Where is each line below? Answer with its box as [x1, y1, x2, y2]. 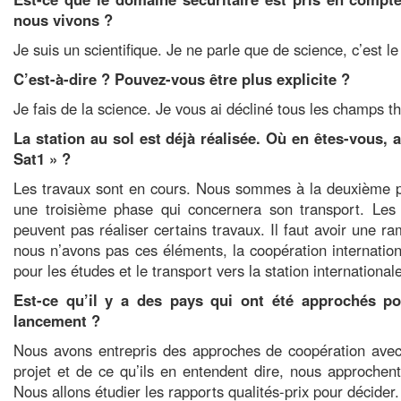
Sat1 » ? [13, 148, 71, 169]
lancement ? [13, 310, 100, 331]
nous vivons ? [13, 9, 113, 30]
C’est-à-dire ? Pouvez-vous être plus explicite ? [13, 68, 350, 90]
